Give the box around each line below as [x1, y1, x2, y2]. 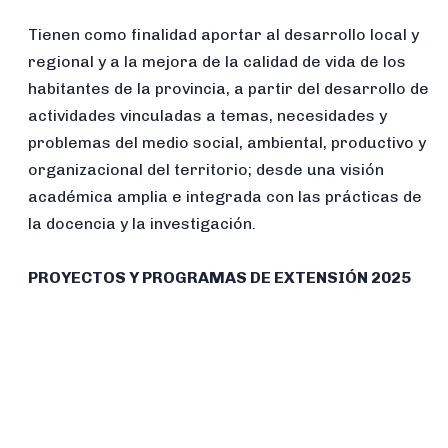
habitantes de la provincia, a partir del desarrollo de [28, 79, 430, 99]
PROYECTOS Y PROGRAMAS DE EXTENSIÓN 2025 [28, 268, 412, 288]
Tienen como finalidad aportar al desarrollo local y [28, 25, 420, 45]
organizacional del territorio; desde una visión [28, 160, 385, 180]
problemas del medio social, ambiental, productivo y [28, 133, 427, 153]
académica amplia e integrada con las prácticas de [28, 187, 423, 207]
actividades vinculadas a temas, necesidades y [28, 106, 388, 126]
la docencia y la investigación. [28, 214, 261, 234]
